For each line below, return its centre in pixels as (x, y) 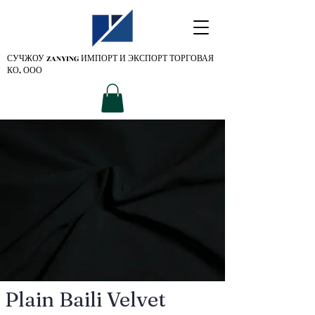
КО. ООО (25, 71)
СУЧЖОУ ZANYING (44, 59)
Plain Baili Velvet (85, 299)
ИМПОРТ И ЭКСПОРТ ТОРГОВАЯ (147, 59)
